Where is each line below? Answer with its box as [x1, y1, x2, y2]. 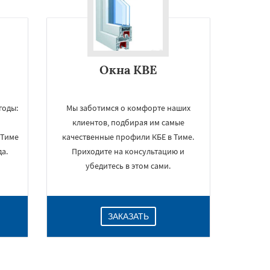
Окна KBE [99, 62, 157, 77]
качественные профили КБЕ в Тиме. [62, 131, 195, 142]
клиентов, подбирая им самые [72, 117, 184, 128]
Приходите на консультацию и [72, 146, 185, 157]
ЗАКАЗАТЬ [107, 212, 149, 221]
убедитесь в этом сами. [86, 160, 171, 171]
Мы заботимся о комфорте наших [66, 102, 190, 113]
